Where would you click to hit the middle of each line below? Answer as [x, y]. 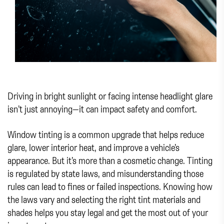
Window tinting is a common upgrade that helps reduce [106, 134]
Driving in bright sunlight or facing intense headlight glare [110, 95]
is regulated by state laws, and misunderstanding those [105, 173]
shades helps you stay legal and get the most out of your [108, 212]
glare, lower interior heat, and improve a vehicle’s [93, 147]
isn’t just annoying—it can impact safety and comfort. [102, 108]
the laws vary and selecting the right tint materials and [104, 199]
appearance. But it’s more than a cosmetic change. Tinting [110, 160]
